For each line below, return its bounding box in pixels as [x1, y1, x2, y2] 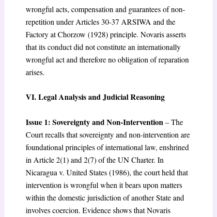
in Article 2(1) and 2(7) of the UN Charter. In [25, 154, 164, 165]
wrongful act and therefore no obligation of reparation [25, 54, 189, 64]
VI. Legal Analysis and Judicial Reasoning [25, 91, 165, 103]
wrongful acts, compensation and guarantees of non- [25, 3, 185, 14]
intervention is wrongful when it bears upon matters [25, 179, 182, 190]
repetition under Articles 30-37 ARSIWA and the [25, 16, 175, 27]
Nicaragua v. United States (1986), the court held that [25, 167, 188, 177]
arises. [25, 66, 45, 77]
